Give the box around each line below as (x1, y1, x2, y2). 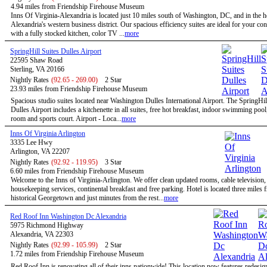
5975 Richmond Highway (10, 221, 83, 229)
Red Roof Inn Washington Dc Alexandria (10, 212, 126, 221)
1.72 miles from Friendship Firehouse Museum (10, 250, 144, 258)
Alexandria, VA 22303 (10, 230, 73, 238)
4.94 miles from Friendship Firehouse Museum (11, 2, 144, 11)
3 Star (105, 158, 122, 166)
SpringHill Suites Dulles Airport (10, 47, 101, 55)
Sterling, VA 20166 (10, 65, 64, 73)
